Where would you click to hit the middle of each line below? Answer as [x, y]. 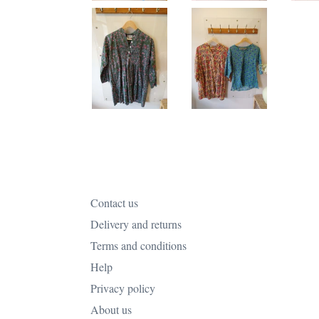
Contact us [114, 202]
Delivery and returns [136, 224]
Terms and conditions [138, 245]
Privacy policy [123, 288]
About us [111, 309]
